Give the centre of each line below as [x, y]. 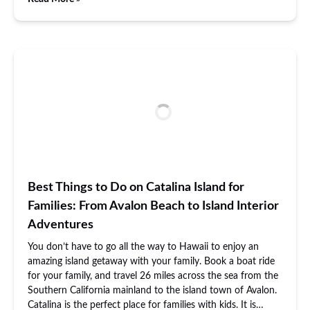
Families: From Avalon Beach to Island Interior [153, 206]
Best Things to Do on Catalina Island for [136, 188]
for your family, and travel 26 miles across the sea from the [153, 276]
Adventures [61, 225]
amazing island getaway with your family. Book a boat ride [151, 262]
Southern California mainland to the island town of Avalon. [152, 291]
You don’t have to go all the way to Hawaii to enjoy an [143, 247]
